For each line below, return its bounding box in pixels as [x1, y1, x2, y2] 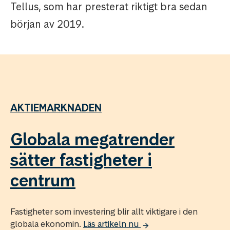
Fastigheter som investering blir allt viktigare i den [10, 206, 198, 218]
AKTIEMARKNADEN [10, 101, 102, 115]
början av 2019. [10, 17, 84, 31]
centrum [10, 169, 75, 192]
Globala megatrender [10, 128, 175, 151]
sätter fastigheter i [10, 149, 152, 171]
